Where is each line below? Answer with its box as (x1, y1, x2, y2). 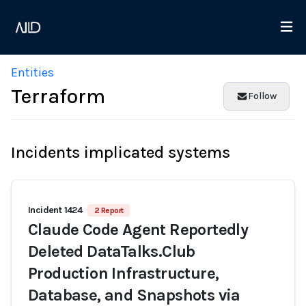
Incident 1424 (28, 204, 83, 216)
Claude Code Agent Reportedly (28, 220, 249, 239)
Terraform (11, 84, 105, 109)
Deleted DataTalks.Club (28, 242, 195, 261)
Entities (11, 65, 54, 80)
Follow (248, 90, 277, 102)
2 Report (94, 206, 124, 215)
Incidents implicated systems (11, 143, 230, 162)
